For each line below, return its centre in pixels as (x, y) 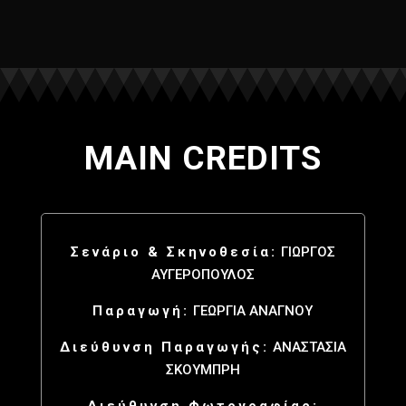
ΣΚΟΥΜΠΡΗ (203, 369)
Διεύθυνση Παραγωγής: (164, 347)
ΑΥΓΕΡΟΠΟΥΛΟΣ (203, 274)
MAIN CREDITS (203, 158)
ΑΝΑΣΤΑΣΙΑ (307, 347)
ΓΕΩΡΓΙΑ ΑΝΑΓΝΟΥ (251, 310)
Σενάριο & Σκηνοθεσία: (174, 251)
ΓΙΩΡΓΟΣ (306, 251)
